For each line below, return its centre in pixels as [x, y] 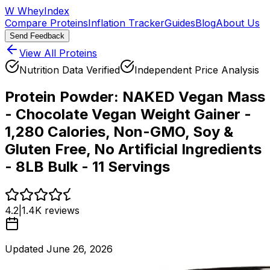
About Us [238, 23]
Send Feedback [37, 36]
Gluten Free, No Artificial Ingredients [133, 149]
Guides [180, 23]
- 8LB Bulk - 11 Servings [87, 166]
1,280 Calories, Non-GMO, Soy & [119, 131]
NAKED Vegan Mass [194, 96]
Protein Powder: [64, 96]
